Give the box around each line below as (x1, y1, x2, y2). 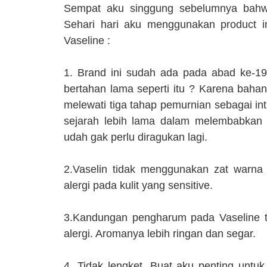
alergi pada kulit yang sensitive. (64, 179, 213, 192)
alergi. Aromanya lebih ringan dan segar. (64, 228, 256, 240)
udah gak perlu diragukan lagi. (64, 131, 207, 144)
